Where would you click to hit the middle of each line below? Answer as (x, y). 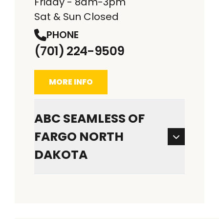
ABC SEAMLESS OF (89, 119)
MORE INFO (71, 82)
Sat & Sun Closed (77, 16)
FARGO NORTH (79, 137)
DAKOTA (61, 155)
